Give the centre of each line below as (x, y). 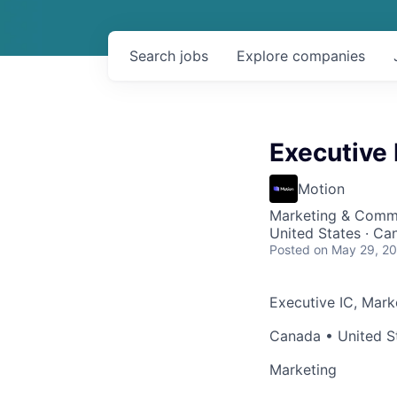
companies (329, 56)
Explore (265, 56)
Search (155, 56)
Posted (290, 249)
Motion (321, 189)
